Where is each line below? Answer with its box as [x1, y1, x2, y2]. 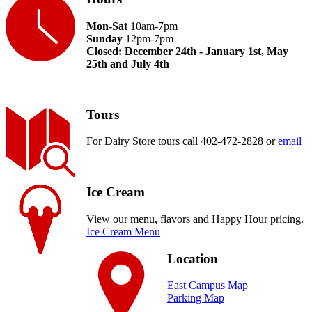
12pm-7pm [123, 33, 173, 45]
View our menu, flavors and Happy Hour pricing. [86, 212, 304, 225]
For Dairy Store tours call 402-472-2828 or [86, 135, 278, 148]
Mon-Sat [86, 20, 127, 33]
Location [167, 251, 218, 266]
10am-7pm [127, 20, 180, 33]
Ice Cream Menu [86, 225, 160, 237]
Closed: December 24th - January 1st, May [86, 45, 288, 58]
